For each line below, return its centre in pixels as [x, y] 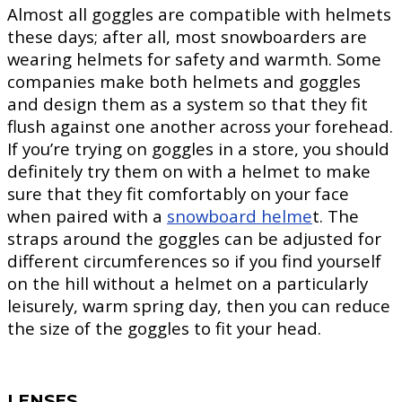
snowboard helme [240, 216]
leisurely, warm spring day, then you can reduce [199, 306]
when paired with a [87, 216]
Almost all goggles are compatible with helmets [199, 14]
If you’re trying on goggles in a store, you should [198, 149]
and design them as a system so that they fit [188, 104]
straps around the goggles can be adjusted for [194, 239]
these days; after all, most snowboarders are [187, 37]
